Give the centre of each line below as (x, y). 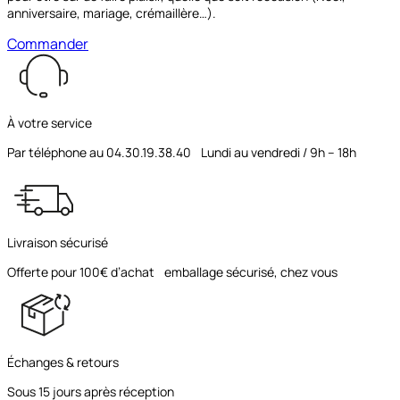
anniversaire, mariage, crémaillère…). (112, 13)
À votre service (50, 123)
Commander (48, 44)
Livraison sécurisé (58, 243)
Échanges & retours (63, 362)
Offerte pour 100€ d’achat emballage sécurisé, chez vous (172, 272)
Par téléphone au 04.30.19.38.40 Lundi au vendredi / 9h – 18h (182, 153)
